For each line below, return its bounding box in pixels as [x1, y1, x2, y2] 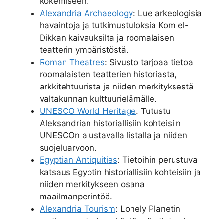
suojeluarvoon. [40, 142, 97, 153]
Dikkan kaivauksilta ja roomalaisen [40, 32, 174, 43]
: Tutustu [136, 106, 171, 116]
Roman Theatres [40, 57, 105, 67]
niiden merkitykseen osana [40, 179, 145, 189]
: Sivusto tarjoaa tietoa [105, 57, 193, 67]
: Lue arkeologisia [133, 8, 202, 18]
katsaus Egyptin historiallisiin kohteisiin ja [40, 167, 201, 177]
